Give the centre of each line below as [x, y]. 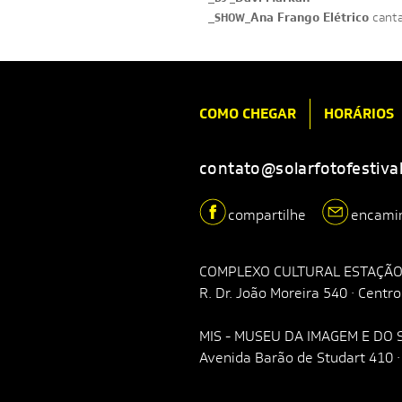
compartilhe [267, 215]
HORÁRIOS [359, 114]
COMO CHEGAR [248, 114]
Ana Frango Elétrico [311, 17]
